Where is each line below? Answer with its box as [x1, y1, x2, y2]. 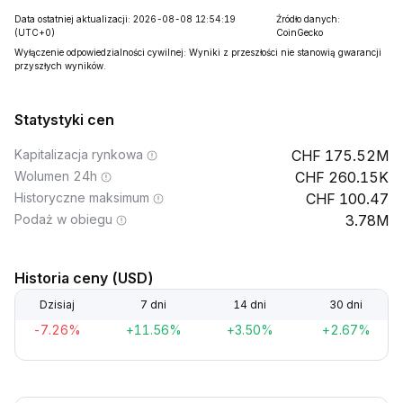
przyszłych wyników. [14, 60, 106, 71]
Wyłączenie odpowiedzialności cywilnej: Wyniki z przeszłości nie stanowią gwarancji [14, 47, 381, 58]
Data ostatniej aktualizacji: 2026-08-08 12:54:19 [14, 13, 236, 24]
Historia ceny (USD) [14, 269, 154, 287]
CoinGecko [276, 27, 324, 38]
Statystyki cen [14, 111, 114, 129]
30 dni [329, 298, 363, 311]
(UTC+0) [14, 27, 55, 38]
